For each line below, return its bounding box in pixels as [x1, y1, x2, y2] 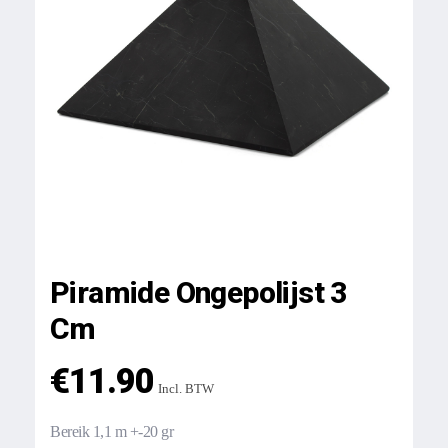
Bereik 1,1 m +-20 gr [50, 423, 174, 440]
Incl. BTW [157, 381, 214, 396]
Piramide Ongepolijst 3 [50, 275, 347, 310]
